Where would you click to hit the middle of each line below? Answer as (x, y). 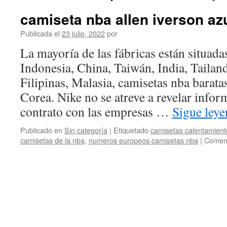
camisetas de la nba (52, 140)
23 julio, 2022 (83, 33)
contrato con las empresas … (96, 111)
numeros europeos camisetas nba (143, 140)
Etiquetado (131, 130)
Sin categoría (86, 130)
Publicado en (41, 130)
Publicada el (40, 33)
